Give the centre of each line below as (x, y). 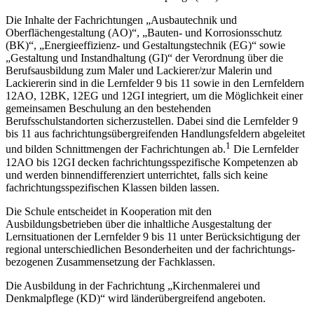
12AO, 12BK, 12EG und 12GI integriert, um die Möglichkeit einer (154, 96)
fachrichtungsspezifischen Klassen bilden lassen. (112, 187)
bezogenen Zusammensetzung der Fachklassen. (110, 261)
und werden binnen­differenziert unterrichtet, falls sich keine (137, 175)
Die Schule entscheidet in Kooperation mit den (109, 211)
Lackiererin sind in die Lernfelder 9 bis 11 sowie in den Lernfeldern (155, 83)
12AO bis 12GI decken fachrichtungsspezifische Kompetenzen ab (152, 162)
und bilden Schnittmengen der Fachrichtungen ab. (116, 149)
